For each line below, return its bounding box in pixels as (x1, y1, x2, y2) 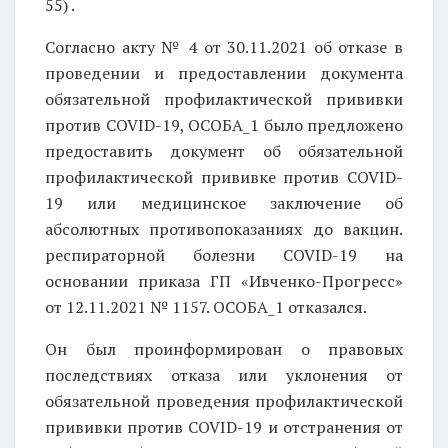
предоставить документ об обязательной (45, 139, 403, 162)
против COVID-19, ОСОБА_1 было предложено (45, 113, 403, 136)
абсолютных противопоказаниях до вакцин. (45, 217, 403, 240)
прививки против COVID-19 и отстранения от (45, 415, 403, 438)
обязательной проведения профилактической (45, 389, 403, 412)
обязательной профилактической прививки (45, 87, 403, 110)
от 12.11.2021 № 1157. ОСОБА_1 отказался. (45, 295, 367, 318)
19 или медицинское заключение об (45, 191, 403, 214)
